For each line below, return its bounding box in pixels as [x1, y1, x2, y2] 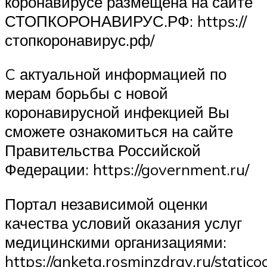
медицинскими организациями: [5, 232, 226, 252]
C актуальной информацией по [5, 64, 226, 84]
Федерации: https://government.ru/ [5, 160, 249, 179]
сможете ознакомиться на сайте [5, 122, 233, 141]
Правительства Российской [5, 141, 201, 160]
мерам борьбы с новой [5, 83, 168, 103]
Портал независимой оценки [5, 194, 208, 213]
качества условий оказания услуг [5, 213, 242, 232]
